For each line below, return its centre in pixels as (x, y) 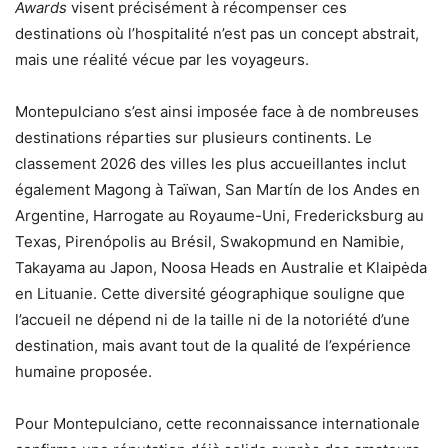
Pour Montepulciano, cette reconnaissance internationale (217, 424)
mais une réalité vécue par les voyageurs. (162, 60)
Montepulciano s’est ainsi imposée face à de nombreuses (217, 112)
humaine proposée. (83, 372)
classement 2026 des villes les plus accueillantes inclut (210, 164)
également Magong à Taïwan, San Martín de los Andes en (217, 190)
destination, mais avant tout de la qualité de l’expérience (213, 346)
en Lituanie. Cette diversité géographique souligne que (210, 294)
